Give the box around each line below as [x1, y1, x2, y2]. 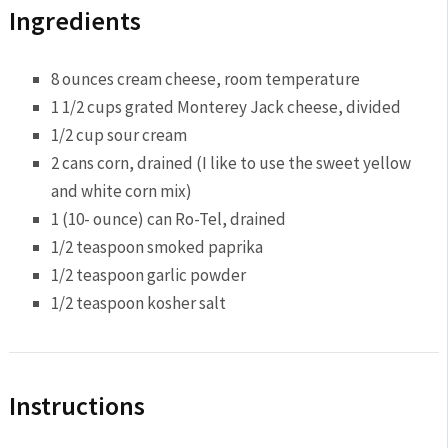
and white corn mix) [51, 179, 193, 202]
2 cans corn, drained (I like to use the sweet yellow [51, 151, 412, 174]
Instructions [8, 388, 145, 422]
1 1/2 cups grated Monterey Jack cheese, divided [51, 95, 402, 118]
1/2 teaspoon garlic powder [51, 263, 247, 286]
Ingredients [8, 4, 141, 38]
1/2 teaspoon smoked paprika [51, 235, 264, 258]
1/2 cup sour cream [51, 123, 188, 146]
